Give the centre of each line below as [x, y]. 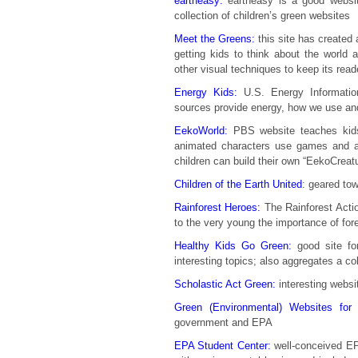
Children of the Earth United [238, 184]
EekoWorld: [201, 131]
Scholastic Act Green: [225, 284]
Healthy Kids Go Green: [233, 246]
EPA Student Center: [223, 346]
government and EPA [223, 322]
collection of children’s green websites [262, 16]
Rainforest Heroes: [218, 207]
